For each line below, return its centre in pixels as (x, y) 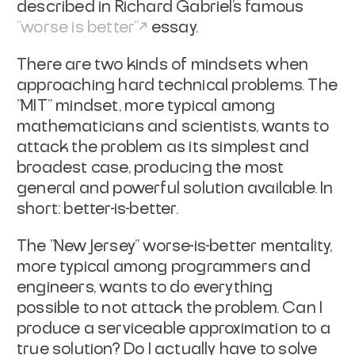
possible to (59, 308)
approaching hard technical (123, 85)
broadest (52, 168)
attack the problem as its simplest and (163, 147)
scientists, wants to (255, 126)
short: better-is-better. (97, 209)
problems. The (285, 85)
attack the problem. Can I (227, 308)
